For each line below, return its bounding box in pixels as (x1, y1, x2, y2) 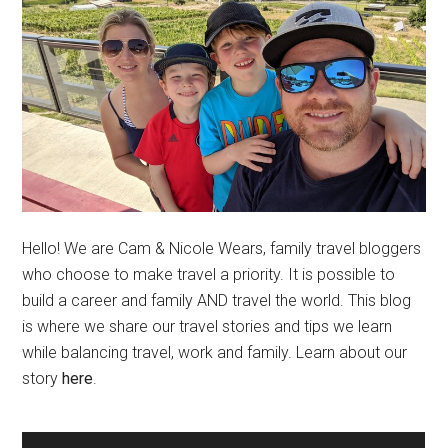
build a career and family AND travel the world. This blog (22, 291, 412, 311)
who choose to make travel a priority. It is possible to (22, 265, 396, 285)
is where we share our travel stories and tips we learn (22, 317, 393, 337)
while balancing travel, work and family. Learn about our (22, 343, 408, 363)
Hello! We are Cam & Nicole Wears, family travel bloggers (22, 239, 422, 259)
